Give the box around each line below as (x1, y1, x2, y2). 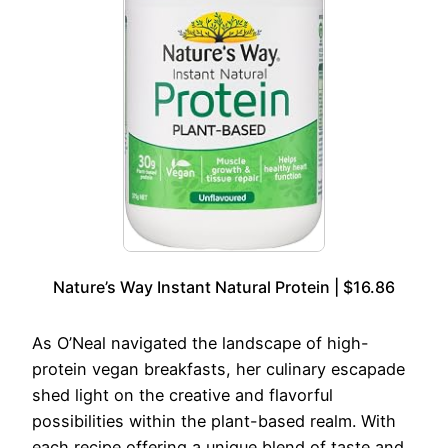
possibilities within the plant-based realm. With (32, 411, 396, 432)
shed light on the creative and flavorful (32, 385, 333, 406)
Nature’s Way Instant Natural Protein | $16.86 (53, 277, 395, 298)
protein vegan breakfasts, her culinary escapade (32, 359, 405, 380)
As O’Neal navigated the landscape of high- (32, 333, 369, 354)
